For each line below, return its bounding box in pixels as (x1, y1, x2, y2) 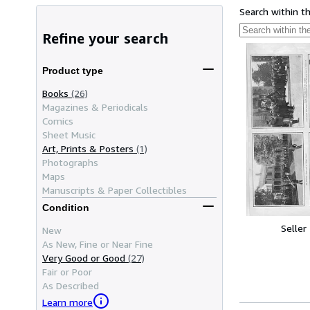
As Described (42, 279, 99, 291)
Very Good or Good (42, 251, 125, 264)
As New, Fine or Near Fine (42, 237, 153, 250)
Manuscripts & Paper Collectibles (42, 183, 187, 196)
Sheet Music (42, 128, 95, 140)
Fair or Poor (42, 265, 92, 277)
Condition (42, 202, 89, 214)
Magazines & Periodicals (42, 100, 148, 113)
